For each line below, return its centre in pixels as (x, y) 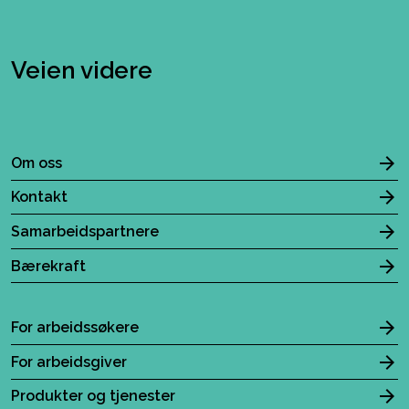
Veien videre (82, 70)
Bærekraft (48, 266)
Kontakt (39, 197)
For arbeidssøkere (75, 328)
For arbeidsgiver (69, 362)
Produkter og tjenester (93, 396)
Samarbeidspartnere (85, 231)
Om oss (37, 163)
